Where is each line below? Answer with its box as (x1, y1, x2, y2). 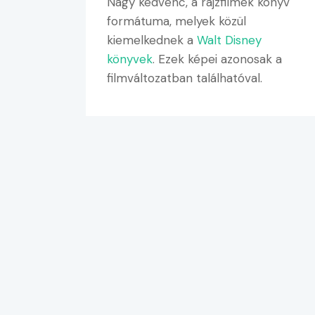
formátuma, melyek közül (107, 13, 246, 29)
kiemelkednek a (107, 32, 197, 48)
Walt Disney (197, 32, 262, 48)
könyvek (107, 51, 153, 67)
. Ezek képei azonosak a (153, 51, 282, 67)
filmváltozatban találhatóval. (107, 70, 262, 86)
